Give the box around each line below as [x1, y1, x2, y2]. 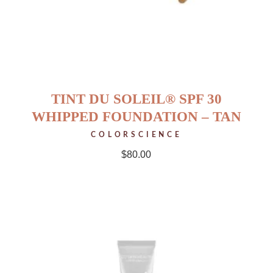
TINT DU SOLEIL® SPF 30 [51, 91, 222, 107]
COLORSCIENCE [91, 130, 182, 138]
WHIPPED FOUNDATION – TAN [31, 108, 241, 124]
